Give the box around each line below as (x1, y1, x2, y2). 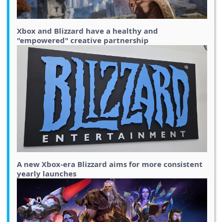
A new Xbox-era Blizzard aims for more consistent (17, 159, 203, 169)
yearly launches (17, 168, 76, 179)
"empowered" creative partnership (17, 35, 149, 46)
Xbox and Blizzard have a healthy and (17, 26, 158, 36)
